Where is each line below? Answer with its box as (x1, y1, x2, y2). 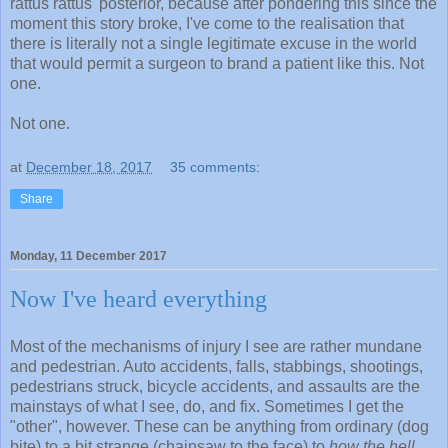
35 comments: (170, 159, 261, 176)
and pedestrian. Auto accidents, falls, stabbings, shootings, (10, 358, 423, 375)
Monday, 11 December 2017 (10, 249, 167, 264)
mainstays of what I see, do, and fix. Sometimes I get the (10, 398, 404, 415)
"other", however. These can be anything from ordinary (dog (10, 418, 429, 435)
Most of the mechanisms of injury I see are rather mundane (10, 338, 422, 355)
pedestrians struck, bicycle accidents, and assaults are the (10, 378, 420, 395)
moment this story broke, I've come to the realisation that (10, 15, 404, 33)
